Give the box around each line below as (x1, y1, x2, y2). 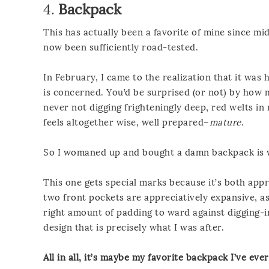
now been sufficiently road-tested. (43, 41, 198, 53)
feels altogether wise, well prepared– (43, 116, 210, 128)
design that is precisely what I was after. (43, 222, 224, 233)
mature (209, 116, 241, 128)
